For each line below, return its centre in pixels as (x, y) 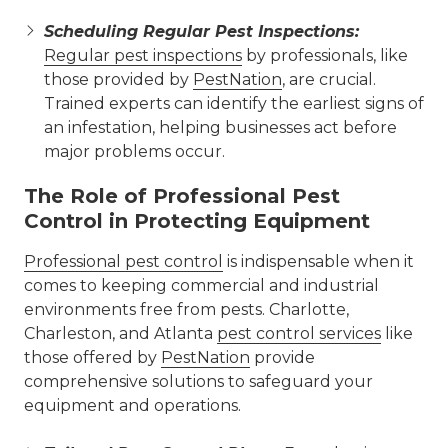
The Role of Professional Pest (182, 196)
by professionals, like (325, 55)
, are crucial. (329, 79)
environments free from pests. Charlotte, (186, 309)
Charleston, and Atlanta (120, 333)
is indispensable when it (318, 261)
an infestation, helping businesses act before (220, 127)
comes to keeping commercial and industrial (201, 285)
